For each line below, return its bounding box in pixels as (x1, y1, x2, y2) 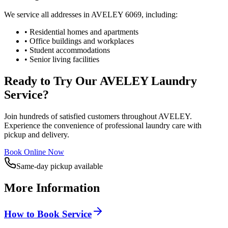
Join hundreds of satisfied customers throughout (4, 112, 158, 121)
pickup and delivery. (4, 130, 69, 139)
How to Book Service (4, 208, 92, 219)
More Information (4, 181, 100, 194)
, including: (141, 10, 178, 19)
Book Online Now (4, 148, 64, 157)
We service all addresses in (4, 10, 91, 19)
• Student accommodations (24, 46, 110, 55)
